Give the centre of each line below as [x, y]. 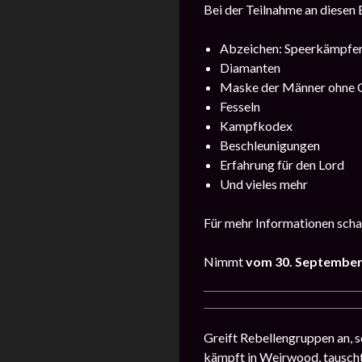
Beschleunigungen [270, 145]
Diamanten [250, 67]
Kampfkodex [256, 125]
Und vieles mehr [264, 183]
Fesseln [240, 106]
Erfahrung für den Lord [282, 164]
